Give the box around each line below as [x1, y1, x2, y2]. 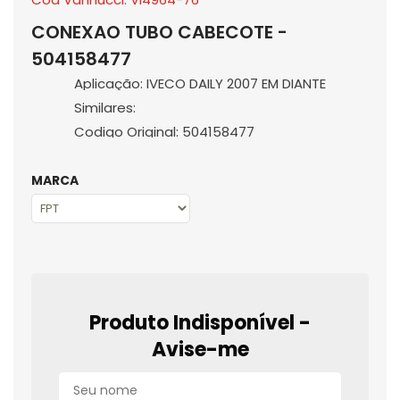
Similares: [74, 98, 136, 117]
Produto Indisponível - [89, 309, 311, 337]
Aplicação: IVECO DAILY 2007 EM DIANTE [74, 74, 326, 93]
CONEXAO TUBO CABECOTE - [31, 20, 287, 45]
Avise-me [151, 336, 249, 363]
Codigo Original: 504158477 [74, 122, 254, 141]
